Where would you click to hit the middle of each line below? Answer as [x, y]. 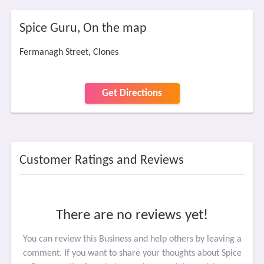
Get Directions [132, 93]
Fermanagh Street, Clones [69, 52]
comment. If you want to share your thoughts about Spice [132, 253]
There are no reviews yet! [132, 215]
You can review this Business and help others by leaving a [132, 239]
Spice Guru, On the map [83, 29]
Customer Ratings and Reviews [101, 161]
